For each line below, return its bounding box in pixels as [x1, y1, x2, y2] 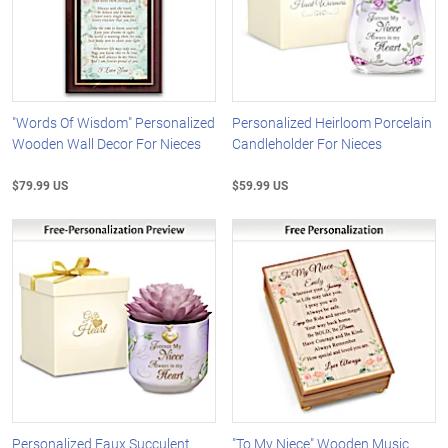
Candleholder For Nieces [232, 134, 383, 154]
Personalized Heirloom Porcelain [232, 113, 433, 133]
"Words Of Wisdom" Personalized [12, 113, 215, 133]
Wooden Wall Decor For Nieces [12, 134, 201, 154]
